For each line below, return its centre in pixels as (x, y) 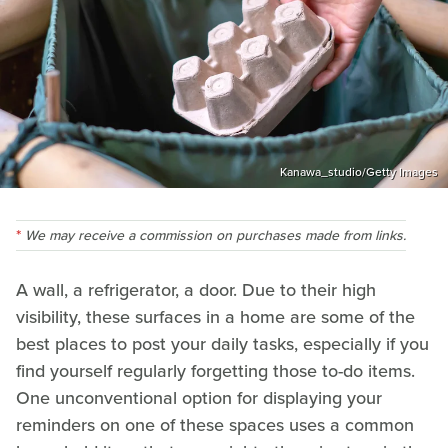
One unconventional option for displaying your (199, 397)
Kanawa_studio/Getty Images (359, 171)
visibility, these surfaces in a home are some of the (215, 316)
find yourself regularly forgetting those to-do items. (215, 370)
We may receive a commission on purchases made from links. (215, 235)
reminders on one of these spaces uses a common (215, 424)
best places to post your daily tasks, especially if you (222, 343)
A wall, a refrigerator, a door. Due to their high (196, 289)
